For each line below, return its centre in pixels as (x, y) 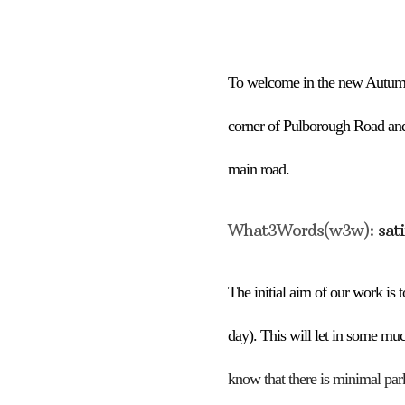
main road (257, 169)
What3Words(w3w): (303, 230)
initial (270, 292)
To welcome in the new (297, 82)
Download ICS (307, 19)
